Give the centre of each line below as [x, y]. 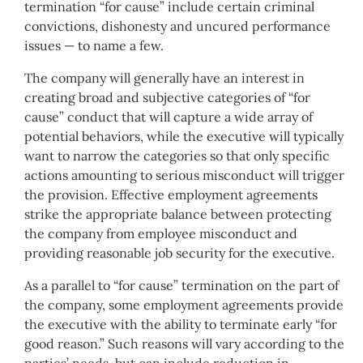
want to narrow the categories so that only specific [177, 156]
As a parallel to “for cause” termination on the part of [181, 286]
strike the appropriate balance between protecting [178, 214]
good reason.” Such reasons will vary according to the [184, 344]
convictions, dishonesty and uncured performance [177, 26]
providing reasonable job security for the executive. [179, 253]
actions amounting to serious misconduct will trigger [184, 175]
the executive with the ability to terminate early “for [181, 325]
